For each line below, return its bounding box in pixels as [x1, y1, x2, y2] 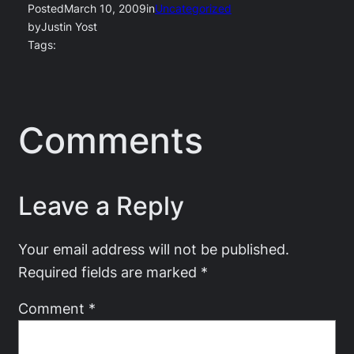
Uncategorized [155, 2, 232, 15]
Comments [18, 118, 203, 162]
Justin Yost [41, 21, 97, 33]
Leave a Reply [18, 190, 184, 222]
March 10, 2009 [64, 2, 146, 15]
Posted [28, 2, 64, 15]
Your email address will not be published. [18, 240, 289, 258]
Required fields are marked [18, 263, 201, 281]
